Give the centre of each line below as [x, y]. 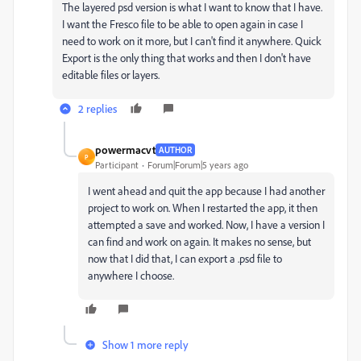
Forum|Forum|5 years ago [198, 165]
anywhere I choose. [131, 275]
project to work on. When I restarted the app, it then [203, 207]
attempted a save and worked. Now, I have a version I [206, 224]
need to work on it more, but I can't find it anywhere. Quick [192, 41]
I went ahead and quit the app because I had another [206, 191]
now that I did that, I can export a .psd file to [185, 258]
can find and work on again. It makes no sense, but [199, 241]
